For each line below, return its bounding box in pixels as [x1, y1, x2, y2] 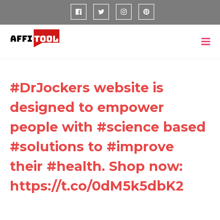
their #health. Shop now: [10, 158, 183, 174]
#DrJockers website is [10, 80, 164, 96]
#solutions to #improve [10, 138, 174, 155]
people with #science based [10, 119, 206, 135]
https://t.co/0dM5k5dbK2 [10, 178, 184, 194]
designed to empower [10, 99, 164, 115]
